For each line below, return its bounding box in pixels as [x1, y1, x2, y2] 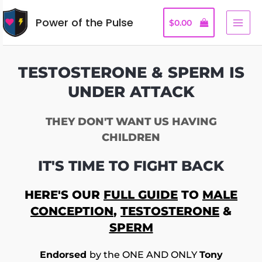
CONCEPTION [30, 204, 113, 219]
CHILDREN [102, 130, 160, 144]
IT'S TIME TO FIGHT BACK [38, 157, 224, 175]
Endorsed [39, 249, 89, 261]
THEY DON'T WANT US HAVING [45, 115, 217, 129]
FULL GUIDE [104, 188, 178, 202]
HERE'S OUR [25, 188, 104, 202]
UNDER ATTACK [67, 82, 195, 102]
